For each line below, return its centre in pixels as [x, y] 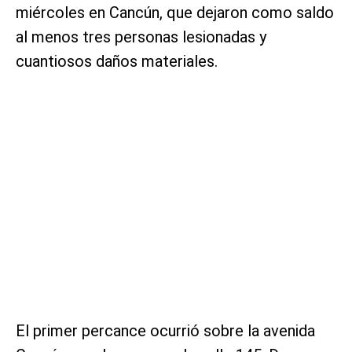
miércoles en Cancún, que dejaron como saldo [175, 12]
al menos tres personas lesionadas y [141, 37]
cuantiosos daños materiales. [117, 61]
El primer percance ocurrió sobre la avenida [165, 330]
